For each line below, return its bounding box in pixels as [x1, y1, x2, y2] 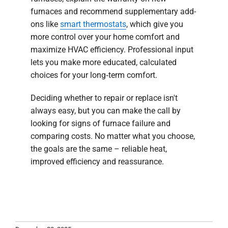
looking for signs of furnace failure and [31, 119, 170, 129]
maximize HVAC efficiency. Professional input [31, 45, 193, 55]
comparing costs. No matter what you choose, [31, 131, 195, 141]
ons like [31, 19, 60, 30]
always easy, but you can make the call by [31, 106, 181, 116]
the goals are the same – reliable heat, [31, 144, 167, 154]
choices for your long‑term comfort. [31, 70, 157, 80]
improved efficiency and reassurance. [31, 157, 164, 167]
